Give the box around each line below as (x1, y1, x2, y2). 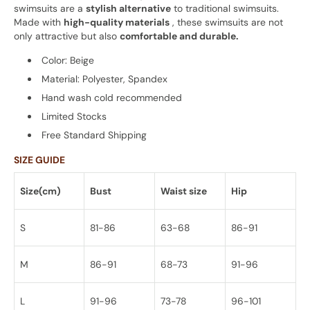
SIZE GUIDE (14, 154, 65, 167)
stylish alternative (86, 2, 171, 15)
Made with (14, 16, 64, 29)
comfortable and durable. (120, 30, 239, 43)
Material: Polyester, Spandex (41, 73, 167, 86)
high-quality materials (64, 16, 170, 29)
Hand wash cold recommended (41, 91, 182, 104)
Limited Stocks (41, 110, 107, 123)
